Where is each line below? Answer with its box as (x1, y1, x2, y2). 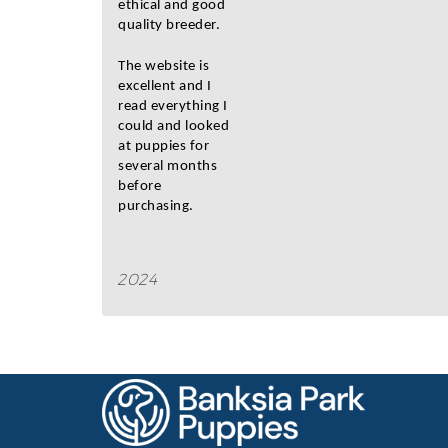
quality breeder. (118, 18, 220, 33)
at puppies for (118, 139, 209, 154)
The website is (118, 59, 209, 74)
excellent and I (118, 79, 212, 94)
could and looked (118, 119, 229, 134)
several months (118, 159, 217, 174)
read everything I (118, 99, 228, 114)
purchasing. (118, 199, 194, 214)
